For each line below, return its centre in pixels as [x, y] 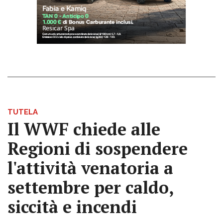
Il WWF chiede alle [84, 129]
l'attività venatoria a [90, 168]
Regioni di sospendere [98, 148]
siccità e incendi [72, 207]
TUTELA [23, 112]
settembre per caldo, [91, 187]
